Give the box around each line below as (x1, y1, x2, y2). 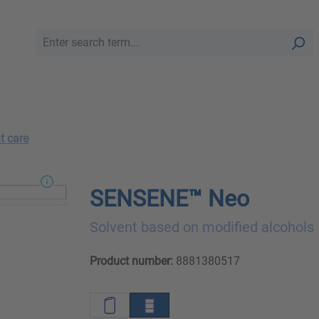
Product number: (89, 254, 173, 268)
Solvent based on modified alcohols (89, 219, 314, 236)
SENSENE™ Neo (89, 185, 249, 213)
